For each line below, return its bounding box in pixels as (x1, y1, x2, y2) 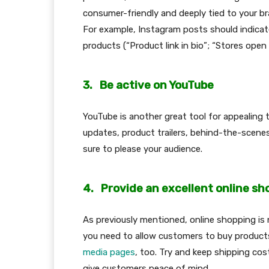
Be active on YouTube (100, 78, 214, 92)
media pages (83, 246, 135, 258)
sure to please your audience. (83, 143, 202, 154)
